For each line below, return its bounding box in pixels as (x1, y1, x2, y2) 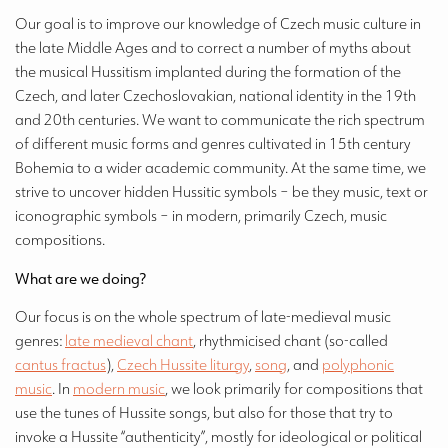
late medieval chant (65, 330, 193, 351)
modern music (73, 378, 165, 399)
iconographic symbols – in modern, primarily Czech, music (15, 205, 387, 226)
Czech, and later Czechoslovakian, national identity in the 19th (15, 85, 416, 106)
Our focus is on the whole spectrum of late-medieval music (15, 306, 391, 327)
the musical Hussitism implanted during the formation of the (15, 61, 401, 82)
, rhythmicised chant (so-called (193, 330, 388, 351)
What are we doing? (15, 268, 149, 289)
